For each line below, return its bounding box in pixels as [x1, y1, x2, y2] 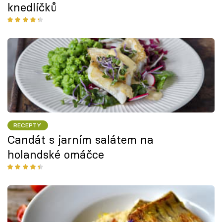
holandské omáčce [7, 147, 104, 162]
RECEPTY [13, 121, 42, 129]
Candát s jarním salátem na [7, 132, 154, 147]
